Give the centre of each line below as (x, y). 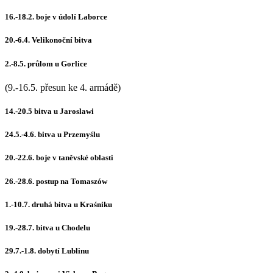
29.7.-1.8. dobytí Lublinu (47, 251)
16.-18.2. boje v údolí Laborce (56, 17)
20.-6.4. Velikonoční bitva (48, 40)
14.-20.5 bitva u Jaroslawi (49, 111)
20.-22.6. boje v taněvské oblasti (59, 158)
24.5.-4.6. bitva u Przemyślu (52, 135)
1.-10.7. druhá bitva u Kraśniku (58, 204)
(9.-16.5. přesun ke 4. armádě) (63, 87)
